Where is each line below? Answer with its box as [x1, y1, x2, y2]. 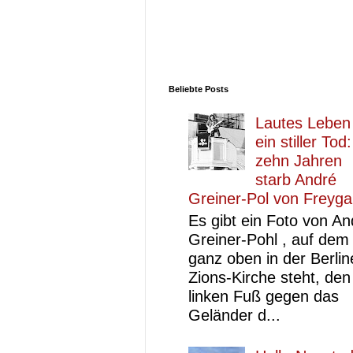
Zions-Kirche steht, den [188, 269, 351, 286]
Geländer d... [188, 307, 281, 324]
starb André [255, 171, 336, 188]
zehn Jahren [255, 152, 342, 169]
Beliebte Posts [169, 84, 229, 94]
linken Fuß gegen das [188, 288, 339, 305]
